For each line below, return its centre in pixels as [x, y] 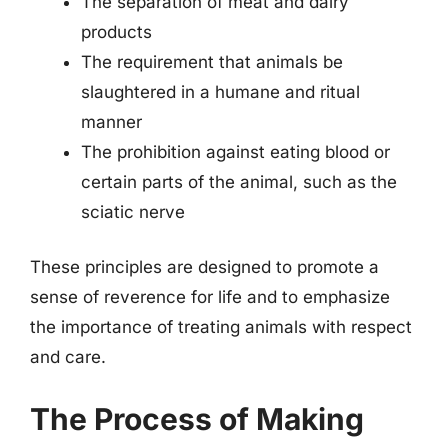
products [116, 31]
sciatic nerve [133, 211]
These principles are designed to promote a [204, 267]
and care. [68, 357]
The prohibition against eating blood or [235, 151]
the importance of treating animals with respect [221, 327]
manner [111, 121]
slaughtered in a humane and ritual [220, 91]
